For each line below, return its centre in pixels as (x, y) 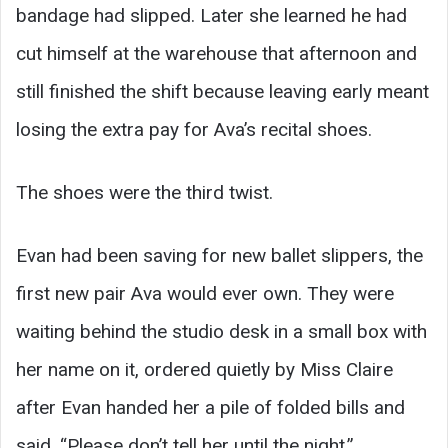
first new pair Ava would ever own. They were (205, 294)
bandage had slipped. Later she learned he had (211, 16)
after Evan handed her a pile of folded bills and (210, 408)
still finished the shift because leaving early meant (222, 92)
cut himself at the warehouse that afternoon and (216, 54)
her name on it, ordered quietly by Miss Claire (204, 370)
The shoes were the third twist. (144, 193)
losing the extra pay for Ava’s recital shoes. (194, 130)
